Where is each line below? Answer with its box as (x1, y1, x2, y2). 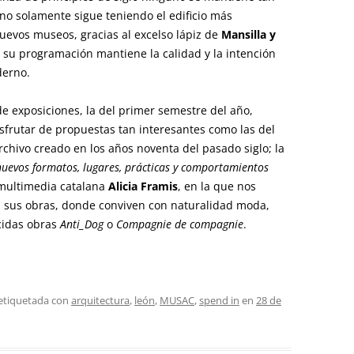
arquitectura (71, 293, 130, 307)
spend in (199, 293, 239, 307)
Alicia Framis (108, 179, 178, 194)
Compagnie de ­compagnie (116, 217, 243, 232)
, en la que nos (178, 179, 256, 194)
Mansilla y (221, 27, 276, 42)
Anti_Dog (60, 217, 104, 232)
